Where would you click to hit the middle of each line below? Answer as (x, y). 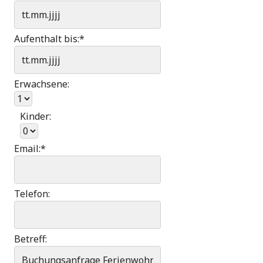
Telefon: (32, 194)
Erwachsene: (42, 84)
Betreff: (31, 239)
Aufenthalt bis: (47, 39)
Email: (27, 149)
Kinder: (36, 116)
